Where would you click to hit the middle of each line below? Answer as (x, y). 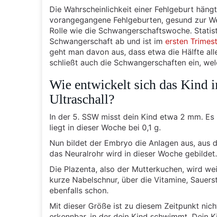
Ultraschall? (82, 99)
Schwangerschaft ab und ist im (107, 41)
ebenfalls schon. (79, 190)
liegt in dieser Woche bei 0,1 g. (105, 127)
